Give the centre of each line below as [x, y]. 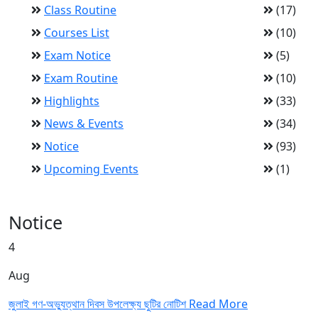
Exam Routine [81, 78]
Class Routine [80, 10]
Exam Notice [77, 55]
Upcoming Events [91, 169]
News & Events [84, 124]
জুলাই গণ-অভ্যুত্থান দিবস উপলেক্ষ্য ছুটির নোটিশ [99, 304]
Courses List [77, 33]
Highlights [72, 101]
